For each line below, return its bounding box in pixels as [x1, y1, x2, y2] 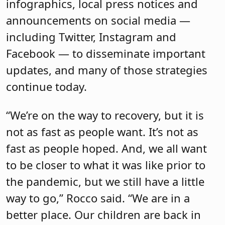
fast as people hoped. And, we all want [6, 141, 207, 156]
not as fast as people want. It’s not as [6, 124, 198, 140]
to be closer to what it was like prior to [6, 157, 205, 173]
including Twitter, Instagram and [6, 29, 176, 44]
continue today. [6, 78, 87, 94]
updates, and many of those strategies [6, 62, 207, 77]
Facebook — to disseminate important [6, 45, 205, 61]
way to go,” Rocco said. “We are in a [6, 190, 190, 206]
